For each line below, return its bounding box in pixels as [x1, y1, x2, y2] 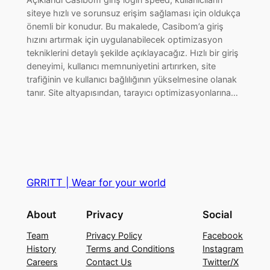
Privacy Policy [86, 230, 142, 241]
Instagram [202, 243, 244, 254]
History [26, 243, 56, 254]
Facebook [202, 230, 243, 241]
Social [202, 209, 233, 221]
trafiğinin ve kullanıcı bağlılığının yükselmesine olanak [26, 74, 237, 85]
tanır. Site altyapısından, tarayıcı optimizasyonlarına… [26, 87, 238, 98]
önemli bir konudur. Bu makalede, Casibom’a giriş [26, 21, 224, 32]
